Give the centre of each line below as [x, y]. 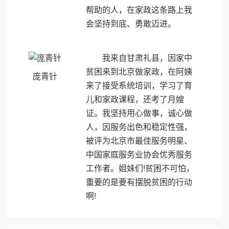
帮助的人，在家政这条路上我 [139, 9]
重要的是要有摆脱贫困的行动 [139, 182]
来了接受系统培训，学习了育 [139, 85]
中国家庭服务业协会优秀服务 [139, 154]
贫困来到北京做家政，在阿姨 [139, 71]
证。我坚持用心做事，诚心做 [139, 113]
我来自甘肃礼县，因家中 [147, 58]
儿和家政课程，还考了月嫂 [135, 99]
